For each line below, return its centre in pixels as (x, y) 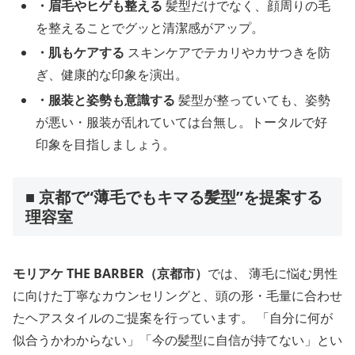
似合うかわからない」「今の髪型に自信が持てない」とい (177, 340)
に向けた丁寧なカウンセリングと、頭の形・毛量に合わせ (177, 295)
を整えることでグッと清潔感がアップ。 (150, 28)
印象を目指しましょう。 (106, 144)
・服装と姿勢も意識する (106, 99)
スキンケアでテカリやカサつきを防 (228, 53)
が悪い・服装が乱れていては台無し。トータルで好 (182, 122)
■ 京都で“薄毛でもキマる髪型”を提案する (174, 197)
